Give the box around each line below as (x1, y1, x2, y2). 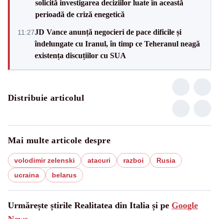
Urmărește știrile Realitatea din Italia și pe (8, 200, 172, 210)
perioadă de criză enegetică (35, 10, 125, 19)
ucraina (14, 171, 39, 179)
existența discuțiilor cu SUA (35, 51, 126, 60)
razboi (123, 156, 144, 164)
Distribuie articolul (8, 92, 84, 103)
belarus (52, 171, 77, 179)
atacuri (88, 156, 110, 164)
